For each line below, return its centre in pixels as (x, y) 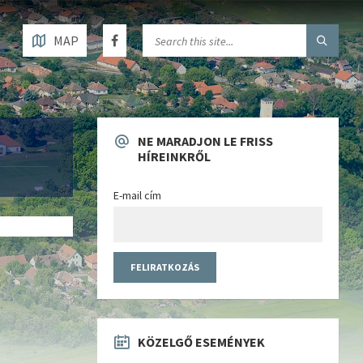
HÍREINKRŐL (174, 156)
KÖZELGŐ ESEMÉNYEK (201, 342)
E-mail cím (137, 195)
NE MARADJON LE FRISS (205, 141)
